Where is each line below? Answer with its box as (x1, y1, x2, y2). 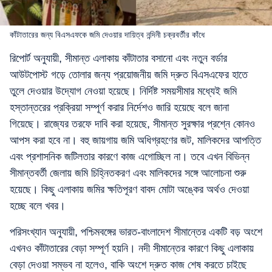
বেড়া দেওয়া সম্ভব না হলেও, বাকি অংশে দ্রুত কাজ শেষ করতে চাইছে (10, 259, 246, 271)
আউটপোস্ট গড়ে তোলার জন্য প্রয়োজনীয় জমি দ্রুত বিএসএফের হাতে (10, 69, 248, 81)
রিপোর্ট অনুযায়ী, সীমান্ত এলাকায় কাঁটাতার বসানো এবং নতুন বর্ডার (10, 52, 227, 64)
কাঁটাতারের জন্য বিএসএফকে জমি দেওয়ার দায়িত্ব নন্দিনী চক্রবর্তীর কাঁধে (10, 30, 205, 39)
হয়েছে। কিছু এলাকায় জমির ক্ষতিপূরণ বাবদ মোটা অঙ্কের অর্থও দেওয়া (10, 183, 249, 195)
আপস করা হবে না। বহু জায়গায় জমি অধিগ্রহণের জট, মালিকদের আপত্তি (10, 134, 261, 146)
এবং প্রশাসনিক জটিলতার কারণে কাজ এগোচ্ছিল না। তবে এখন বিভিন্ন (10, 151, 250, 163)
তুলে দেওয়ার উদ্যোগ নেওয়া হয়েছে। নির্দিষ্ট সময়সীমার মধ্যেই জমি (10, 85, 237, 97)
